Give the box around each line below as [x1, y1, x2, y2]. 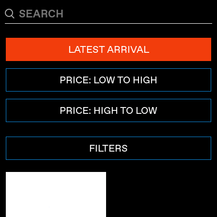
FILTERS [89, 142, 128, 154]
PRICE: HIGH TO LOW [60, 105, 157, 116]
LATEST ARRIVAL [68, 44, 149, 55]
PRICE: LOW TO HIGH [60, 74, 157, 86]
